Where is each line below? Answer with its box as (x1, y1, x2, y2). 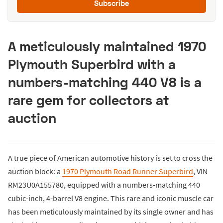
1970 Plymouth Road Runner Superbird (62, 166, 193, 177)
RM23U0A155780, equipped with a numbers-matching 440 (8, 180, 200, 190)
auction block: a (8, 166, 62, 177)
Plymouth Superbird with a (8, 56, 176, 73)
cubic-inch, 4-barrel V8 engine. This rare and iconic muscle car (8, 193, 214, 204)
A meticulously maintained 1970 (8, 38, 206, 55)
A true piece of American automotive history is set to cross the (8, 153, 213, 163)
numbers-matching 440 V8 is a (8, 74, 202, 91)
